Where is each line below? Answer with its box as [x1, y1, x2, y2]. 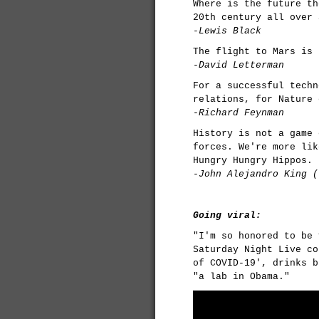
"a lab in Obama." [193, 271, 290, 282]
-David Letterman [193, 60, 284, 70]
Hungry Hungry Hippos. [193, 155, 313, 166]
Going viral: [193, 210, 261, 221]
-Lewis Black [193, 26, 261, 36]
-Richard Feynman [193, 108, 284, 118]
